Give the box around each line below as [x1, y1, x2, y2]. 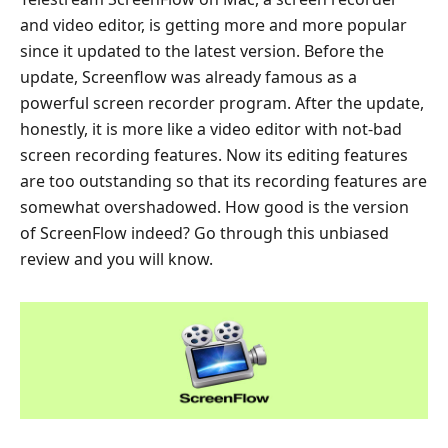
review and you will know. [20, 248, 213, 270]
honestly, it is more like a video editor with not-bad [20, 118, 402, 140]
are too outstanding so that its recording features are [20, 170, 427, 192]
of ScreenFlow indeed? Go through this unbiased [20, 222, 389, 244]
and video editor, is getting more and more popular [20, 14, 407, 36]
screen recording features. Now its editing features [20, 144, 408, 166]
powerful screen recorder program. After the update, [20, 92, 424, 114]
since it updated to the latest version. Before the [20, 40, 384, 62]
